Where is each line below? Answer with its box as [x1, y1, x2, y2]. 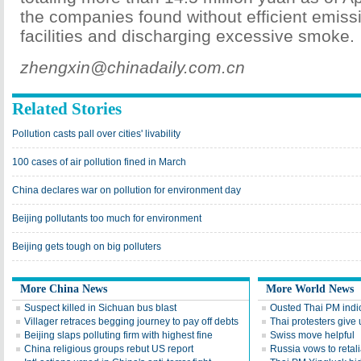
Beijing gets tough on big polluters [12, 241, 161, 252]
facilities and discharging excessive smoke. [20, 27, 355, 45]
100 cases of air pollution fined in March [12, 156, 186, 168]
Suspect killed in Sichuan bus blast [24, 302, 176, 313]
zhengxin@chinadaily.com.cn [20, 58, 245, 77]
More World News [266, 283, 354, 295]
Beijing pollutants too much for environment [12, 213, 201, 224]
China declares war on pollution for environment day [12, 185, 241, 196]
